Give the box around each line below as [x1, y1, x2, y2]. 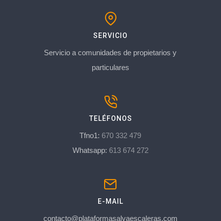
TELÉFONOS [89, 114, 132, 122]
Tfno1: [79, 131, 102, 140]
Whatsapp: [72, 146, 109, 154]
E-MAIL [98, 197, 123, 205]
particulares [91, 63, 129, 72]
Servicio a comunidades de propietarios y [44, 48, 177, 57]
